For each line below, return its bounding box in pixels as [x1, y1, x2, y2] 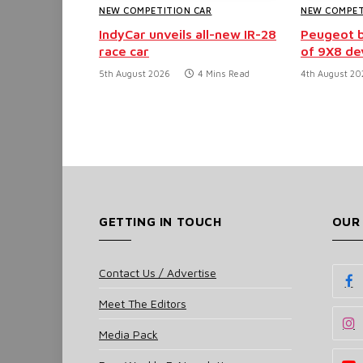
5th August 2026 [99, 68, 170, 79]
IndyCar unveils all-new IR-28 [99, 27, 276, 42]
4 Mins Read [198, 68, 250, 79]
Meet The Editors [99, 297, 186, 311]
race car [99, 44, 149, 59]
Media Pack [99, 327, 158, 342]
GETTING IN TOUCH [99, 215, 222, 229]
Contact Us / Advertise [99, 266, 216, 280]
